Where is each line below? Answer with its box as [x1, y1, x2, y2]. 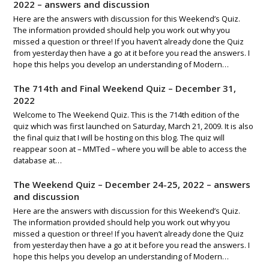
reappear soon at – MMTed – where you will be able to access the [13, 143, 247, 154]
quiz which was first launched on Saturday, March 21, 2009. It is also [13, 120, 254, 131]
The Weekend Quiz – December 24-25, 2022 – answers [13, 178, 251, 190]
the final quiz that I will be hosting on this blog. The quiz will [13, 131, 225, 143]
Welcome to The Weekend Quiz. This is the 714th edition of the [13, 109, 240, 120]
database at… [13, 154, 62, 166]
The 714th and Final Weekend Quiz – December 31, [13, 82, 237, 94]
